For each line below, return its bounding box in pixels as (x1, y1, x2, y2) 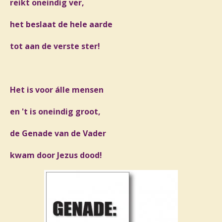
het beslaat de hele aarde (10, 19, 112, 30)
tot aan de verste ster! (10, 41, 100, 52)
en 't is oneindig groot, (10, 106, 101, 117)
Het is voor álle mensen (10, 84, 104, 95)
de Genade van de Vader (10, 128, 106, 139)
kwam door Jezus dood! (10, 150, 102, 161)
